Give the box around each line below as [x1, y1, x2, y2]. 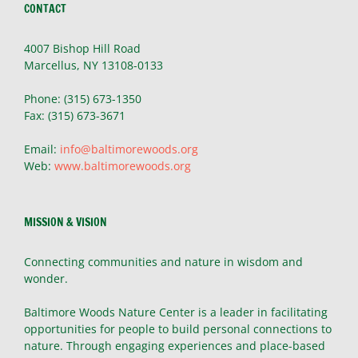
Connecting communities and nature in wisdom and [24, 253, 303, 269]
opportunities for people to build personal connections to [24, 320, 332, 336]
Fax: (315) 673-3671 [24, 107, 125, 123]
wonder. [24, 270, 68, 286]
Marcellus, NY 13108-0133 [24, 57, 163, 73]
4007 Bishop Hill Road [24, 40, 141, 56]
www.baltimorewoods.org [54, 157, 191, 173]
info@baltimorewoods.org [60, 141, 198, 157]
